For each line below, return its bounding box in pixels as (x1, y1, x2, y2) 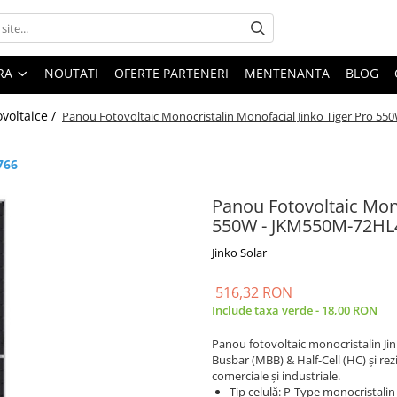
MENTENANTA (245, 65, 330, 82)
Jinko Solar (212, 245, 267, 261)
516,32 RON (215, 283, 292, 302)
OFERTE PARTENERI (114, 65, 229, 82)
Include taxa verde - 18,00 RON (212, 302, 378, 318)
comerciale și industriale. (212, 368, 340, 384)
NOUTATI (44, 65, 98, 82)
